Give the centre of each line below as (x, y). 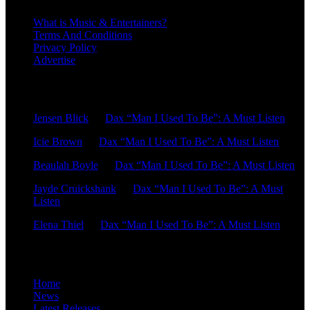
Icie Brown (58, 142)
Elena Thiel (58, 225)
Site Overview (56, 254)
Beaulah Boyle (66, 165)
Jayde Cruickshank (75, 189)
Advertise (54, 60)
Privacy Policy (65, 47)
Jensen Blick (61, 118)
